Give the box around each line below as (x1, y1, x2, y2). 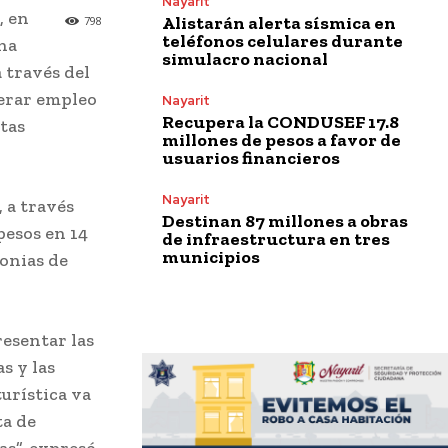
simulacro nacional (162, 47, 328, 70)
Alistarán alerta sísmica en (162, 11, 396, 34)
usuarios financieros (162, 146, 340, 169)
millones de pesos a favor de (162, 128, 401, 151)
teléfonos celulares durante (162, 29, 403, 52)
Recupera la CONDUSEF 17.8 (162, 110, 399, 133)
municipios (162, 245, 260, 268)
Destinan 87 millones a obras (162, 209, 408, 232)
